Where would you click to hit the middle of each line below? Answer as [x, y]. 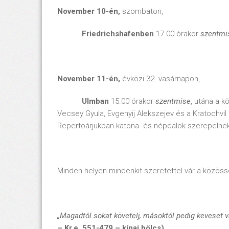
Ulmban [95, 101]
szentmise [173, 101]
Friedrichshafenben [106, 34]
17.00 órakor [177, 34]
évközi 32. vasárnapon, [161, 79]
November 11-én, [90, 79]
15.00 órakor [132, 101]
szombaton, [143, 11]
